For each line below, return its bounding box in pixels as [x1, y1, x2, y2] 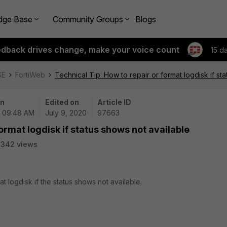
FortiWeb [15, 70, 45, 79]
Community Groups [53, 14, 123, 24]
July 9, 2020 [45, 108, 87, 117]
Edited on [45, 98, 79, 106]
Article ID [97, 98, 131, 106]
